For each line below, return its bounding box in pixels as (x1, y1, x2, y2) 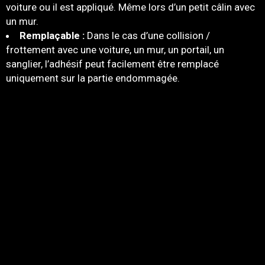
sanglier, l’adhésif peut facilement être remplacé (6, 58, 219, 70)
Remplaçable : (20, 30, 85, 42)
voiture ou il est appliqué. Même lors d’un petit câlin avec (6, 1, 255, 14)
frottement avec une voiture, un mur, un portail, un (6, 44, 224, 56)
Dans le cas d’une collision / (85, 30, 210, 42)
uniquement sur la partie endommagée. (6, 72, 180, 85)
